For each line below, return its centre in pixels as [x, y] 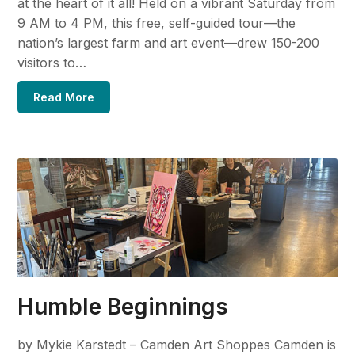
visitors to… [52, 62]
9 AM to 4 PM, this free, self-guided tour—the [157, 23]
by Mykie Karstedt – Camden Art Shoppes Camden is [177, 344]
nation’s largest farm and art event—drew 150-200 [169, 42]
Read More [64, 97]
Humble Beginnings [123, 306]
